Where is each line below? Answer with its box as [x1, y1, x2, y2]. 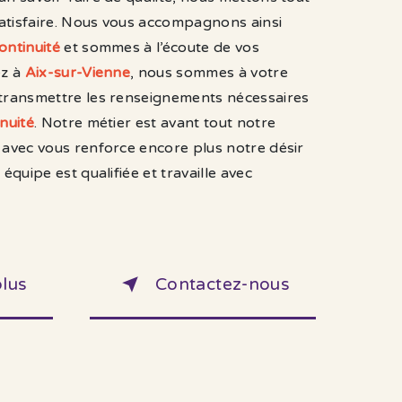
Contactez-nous [154, 273, 291, 294]
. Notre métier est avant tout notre [33, 114, 276, 133]
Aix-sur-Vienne [24, 64, 131, 83]
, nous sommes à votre [130, 64, 288, 83]
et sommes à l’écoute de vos [59, 39, 259, 57]
